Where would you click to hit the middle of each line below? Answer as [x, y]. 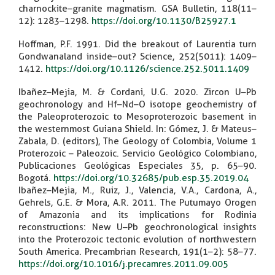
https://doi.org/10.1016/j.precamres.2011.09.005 [123, 264]
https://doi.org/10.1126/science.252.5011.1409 [147, 68]
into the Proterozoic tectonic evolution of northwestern [137, 239]
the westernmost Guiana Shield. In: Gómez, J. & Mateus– [137, 129]
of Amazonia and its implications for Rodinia [137, 215]
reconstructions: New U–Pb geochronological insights [137, 227]
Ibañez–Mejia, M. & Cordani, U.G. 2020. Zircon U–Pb [137, 92]
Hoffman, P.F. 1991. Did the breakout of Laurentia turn [137, 44]
